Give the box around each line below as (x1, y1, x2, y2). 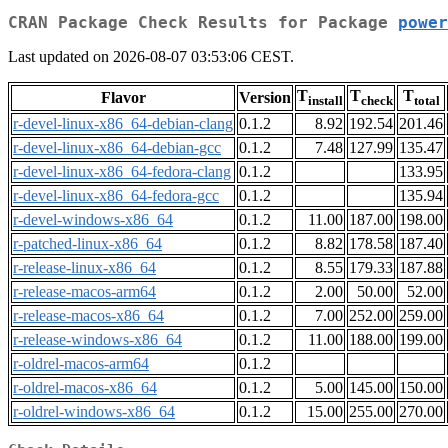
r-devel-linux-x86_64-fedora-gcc (13, 187, 219, 205)
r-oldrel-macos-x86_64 (13, 379, 157, 397)
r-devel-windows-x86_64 (13, 211, 173, 229)
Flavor (100, 89, 146, 107)
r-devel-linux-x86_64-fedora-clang (13, 163, 231, 181)
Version (239, 89, 291, 107)
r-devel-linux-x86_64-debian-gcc (13, 139, 221, 157)
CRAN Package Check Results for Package (8, 13, 398, 33)
